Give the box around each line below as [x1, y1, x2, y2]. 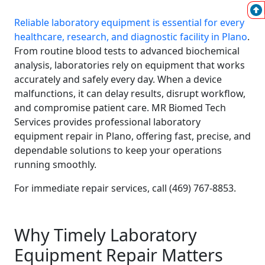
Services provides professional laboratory [14, 115, 201, 128]
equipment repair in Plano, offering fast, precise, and [14, 130, 251, 143]
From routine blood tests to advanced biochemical [14, 44, 240, 57]
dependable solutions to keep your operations [14, 144, 222, 157]
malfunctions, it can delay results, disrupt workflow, [14, 87, 245, 100]
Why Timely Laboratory [14, 223, 197, 246]
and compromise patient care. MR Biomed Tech [14, 101, 226, 114]
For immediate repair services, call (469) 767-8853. [14, 182, 236, 195]
